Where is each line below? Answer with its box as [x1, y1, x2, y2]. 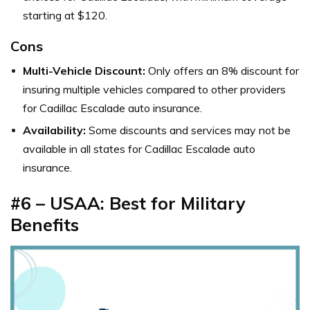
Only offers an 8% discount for [145, 63, 299, 77]
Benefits [10, 213, 79, 235]
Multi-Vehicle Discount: [23, 63, 145, 77]
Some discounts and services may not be [86, 122, 291, 137]
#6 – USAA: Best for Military [10, 192, 246, 214]
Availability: [23, 122, 86, 137]
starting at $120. [23, 8, 107, 22]
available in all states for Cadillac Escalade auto [23, 141, 255, 156]
